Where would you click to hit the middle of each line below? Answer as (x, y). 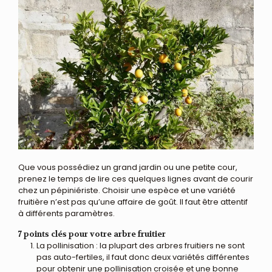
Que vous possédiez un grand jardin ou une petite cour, (128, 167)
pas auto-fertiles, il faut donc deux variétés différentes (143, 257)
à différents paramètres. (66, 213)
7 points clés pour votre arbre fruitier (92, 234)
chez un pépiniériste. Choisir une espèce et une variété (127, 190)
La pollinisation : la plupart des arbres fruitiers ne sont (141, 245)
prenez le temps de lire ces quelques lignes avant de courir (136, 178)
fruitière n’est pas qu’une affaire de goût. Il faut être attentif (133, 202)
